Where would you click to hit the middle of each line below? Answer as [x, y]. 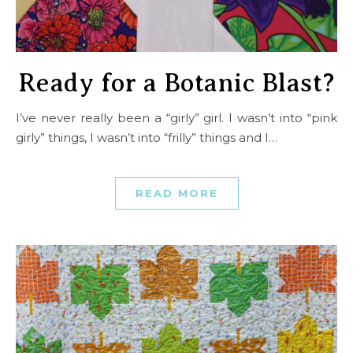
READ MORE [176, 193]
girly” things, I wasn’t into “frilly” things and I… [147, 137]
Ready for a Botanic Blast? [176, 82]
